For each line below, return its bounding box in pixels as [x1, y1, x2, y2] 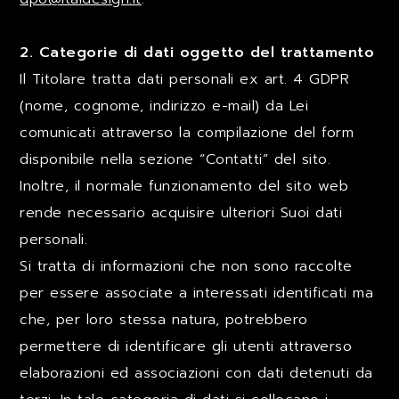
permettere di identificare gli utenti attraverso [20, 336, 353, 357]
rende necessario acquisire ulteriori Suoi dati [20, 202, 343, 224]
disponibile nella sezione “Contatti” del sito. [20, 149, 331, 170]
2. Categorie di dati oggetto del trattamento [20, 42, 375, 63]
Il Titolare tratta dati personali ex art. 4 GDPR [20, 69, 350, 90]
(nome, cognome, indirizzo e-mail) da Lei [20, 95, 309, 117]
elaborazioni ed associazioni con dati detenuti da [20, 362, 373, 384]
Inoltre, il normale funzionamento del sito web [20, 175, 349, 197]
